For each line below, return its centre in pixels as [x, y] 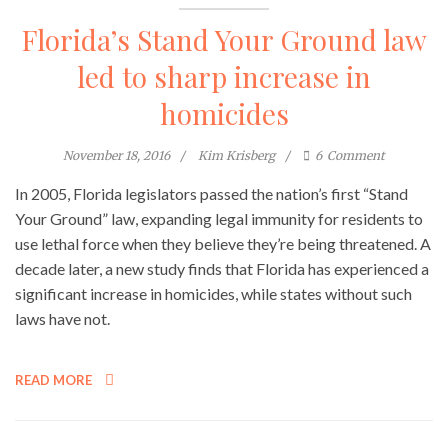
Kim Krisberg [236, 156]
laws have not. [62, 319]
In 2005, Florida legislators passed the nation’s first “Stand [211, 194]
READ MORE [55, 380]
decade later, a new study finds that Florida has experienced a [222, 269]
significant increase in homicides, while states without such [213, 294]
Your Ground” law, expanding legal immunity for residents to [219, 219]
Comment [356, 156]
